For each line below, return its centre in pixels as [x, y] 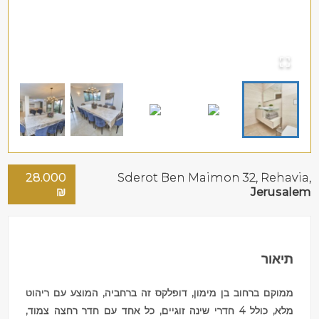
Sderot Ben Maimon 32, [189, 177]
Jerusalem [281, 191]
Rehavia [284, 177]
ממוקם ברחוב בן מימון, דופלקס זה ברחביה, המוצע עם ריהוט [159, 292]
